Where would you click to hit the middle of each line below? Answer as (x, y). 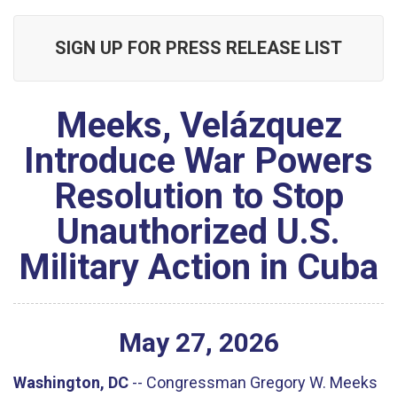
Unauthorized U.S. (198, 232)
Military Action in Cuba (198, 267)
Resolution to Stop (198, 196)
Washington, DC (71, 382)
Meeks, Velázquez (198, 125)
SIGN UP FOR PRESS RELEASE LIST (198, 48)
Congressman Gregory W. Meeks (262, 382)
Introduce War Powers (198, 161)
